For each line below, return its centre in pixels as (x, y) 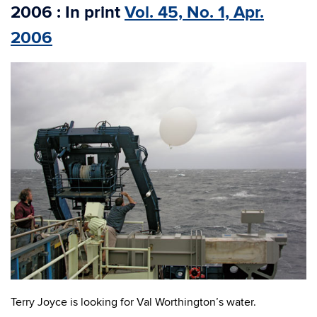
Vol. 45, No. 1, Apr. (194, 12)
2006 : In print (68, 12)
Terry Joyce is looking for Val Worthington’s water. (133, 302)
